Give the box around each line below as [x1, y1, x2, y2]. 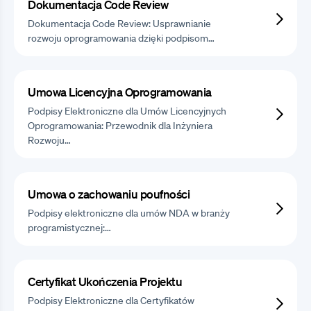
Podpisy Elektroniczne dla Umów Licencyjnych [28, 105, 226, 118]
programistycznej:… [28, 221, 111, 235]
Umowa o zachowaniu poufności [28, 187, 190, 202]
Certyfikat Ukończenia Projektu [28, 274, 182, 289]
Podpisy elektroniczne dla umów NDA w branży [28, 207, 230, 220]
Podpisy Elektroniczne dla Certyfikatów [28, 294, 194, 308]
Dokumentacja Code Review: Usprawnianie [28, 17, 211, 31]
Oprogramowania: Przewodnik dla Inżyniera [28, 119, 212, 133]
